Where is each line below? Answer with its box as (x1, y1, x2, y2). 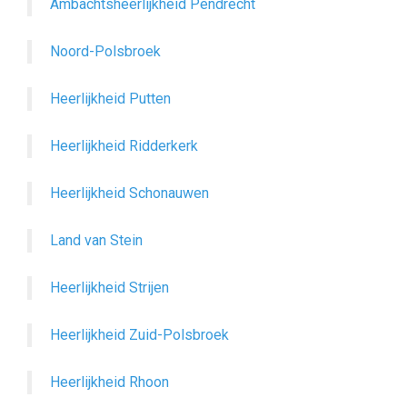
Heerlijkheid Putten (50, 90, 171, 107)
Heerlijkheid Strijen (50, 279, 169, 296)
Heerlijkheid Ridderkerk (50, 137, 198, 154)
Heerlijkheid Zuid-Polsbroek (50, 326, 229, 343)
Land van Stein (50, 232, 143, 249)
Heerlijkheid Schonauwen (50, 184, 209, 202)
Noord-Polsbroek (50, 43, 161, 60)
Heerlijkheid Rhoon (50, 373, 169, 391)
